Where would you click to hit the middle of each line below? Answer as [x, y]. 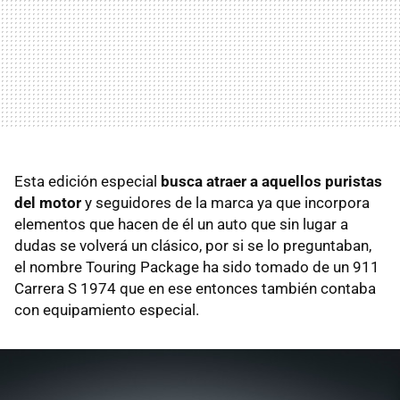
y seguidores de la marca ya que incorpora [225, 202]
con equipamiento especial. [107, 309]
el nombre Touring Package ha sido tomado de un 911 [197, 267]
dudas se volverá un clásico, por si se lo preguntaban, [193, 245]
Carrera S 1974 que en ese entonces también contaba [195, 288]
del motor [48, 202]
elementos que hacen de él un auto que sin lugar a [181, 224]
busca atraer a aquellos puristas [271, 181]
